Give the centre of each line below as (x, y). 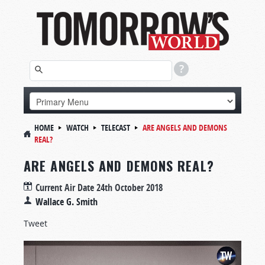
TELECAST (116, 127)
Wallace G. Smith (67, 202)
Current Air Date (66, 188)
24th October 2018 (130, 188)
